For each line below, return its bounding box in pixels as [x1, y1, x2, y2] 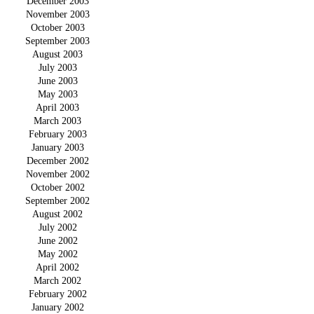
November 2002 [25, 168, 90, 180]
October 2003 [30, 22, 85, 34]
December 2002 [26, 155, 89, 167]
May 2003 [37, 88, 78, 100]
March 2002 [34, 275, 81, 287]
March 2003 [34, 115, 81, 127]
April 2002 [36, 261, 79, 273]
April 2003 [36, 102, 79, 114]
